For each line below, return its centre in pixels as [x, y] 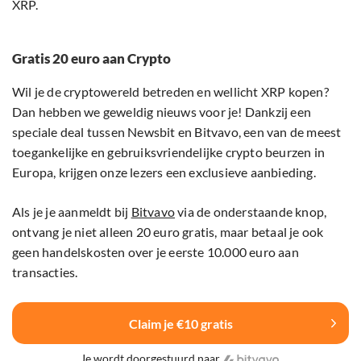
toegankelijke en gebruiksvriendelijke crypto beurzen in [169, 152]
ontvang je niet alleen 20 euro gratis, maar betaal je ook [168, 232]
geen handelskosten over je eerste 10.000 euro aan [156, 252]
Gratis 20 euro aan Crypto [91, 59]
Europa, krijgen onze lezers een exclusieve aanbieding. [164, 172]
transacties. [45, 272]
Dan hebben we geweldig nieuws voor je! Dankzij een [162, 112]
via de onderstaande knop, [251, 212]
